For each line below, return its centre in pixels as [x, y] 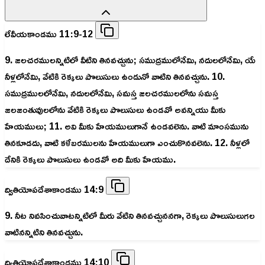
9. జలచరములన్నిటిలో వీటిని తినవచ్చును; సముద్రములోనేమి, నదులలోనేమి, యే [130, 60]
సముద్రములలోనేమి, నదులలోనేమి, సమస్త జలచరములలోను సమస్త [112, 93]
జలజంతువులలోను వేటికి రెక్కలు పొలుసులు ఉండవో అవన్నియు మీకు [115, 110]
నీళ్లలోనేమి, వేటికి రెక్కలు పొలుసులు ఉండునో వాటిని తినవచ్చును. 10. [115, 77]
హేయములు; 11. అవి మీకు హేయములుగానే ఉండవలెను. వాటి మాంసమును [127, 126]
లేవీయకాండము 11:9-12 [50, 34]
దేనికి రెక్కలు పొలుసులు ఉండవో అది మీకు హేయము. [90, 159]
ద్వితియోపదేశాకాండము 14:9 [55, 190]
